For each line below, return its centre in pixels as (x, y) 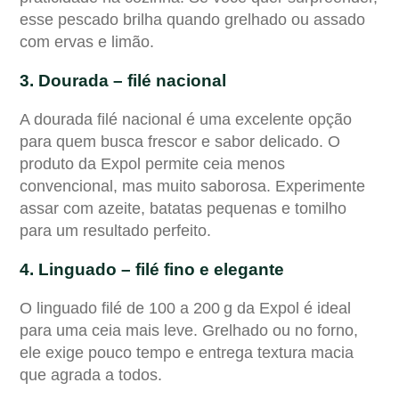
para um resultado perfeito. (115, 230)
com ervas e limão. (87, 41)
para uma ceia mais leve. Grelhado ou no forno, (189, 330)
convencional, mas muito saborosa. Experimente (192, 186)
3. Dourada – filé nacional (123, 80)
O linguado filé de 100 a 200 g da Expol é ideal (185, 308)
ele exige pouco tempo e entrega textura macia (187, 352)
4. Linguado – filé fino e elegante (152, 269)
